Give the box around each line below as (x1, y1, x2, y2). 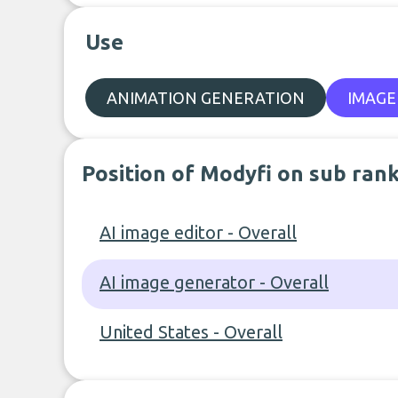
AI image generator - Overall (99, 272, 329, 292)
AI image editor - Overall (99, 222, 297, 243)
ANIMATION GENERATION (107, 89, 305, 107)
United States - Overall (99, 322, 283, 342)
